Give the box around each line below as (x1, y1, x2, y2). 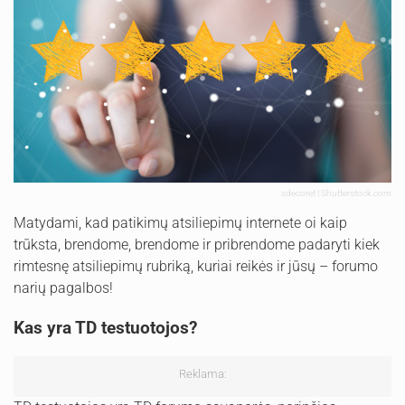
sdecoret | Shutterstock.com (281, 187, 391, 198)
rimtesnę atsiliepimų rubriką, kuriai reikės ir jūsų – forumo (14, 257, 378, 275)
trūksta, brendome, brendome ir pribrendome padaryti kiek (14, 235, 380, 253)
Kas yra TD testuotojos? (14, 316, 197, 338)
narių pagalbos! (14, 278, 113, 297)
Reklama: (178, 366, 227, 381)
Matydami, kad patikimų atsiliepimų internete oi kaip (14, 213, 347, 231)
